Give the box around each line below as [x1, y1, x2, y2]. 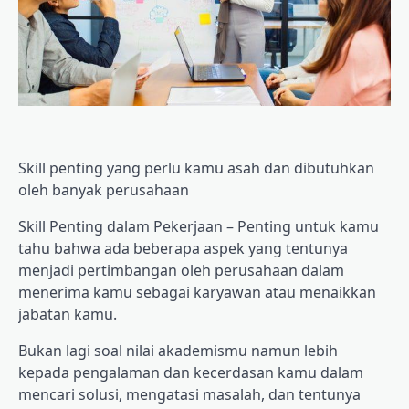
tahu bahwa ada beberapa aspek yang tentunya [18, 237, 348, 258]
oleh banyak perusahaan [18, 179, 189, 200]
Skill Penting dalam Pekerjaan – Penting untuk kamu [18, 215, 379, 236]
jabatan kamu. [18, 303, 117, 324]
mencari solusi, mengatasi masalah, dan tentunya [18, 383, 361, 404]
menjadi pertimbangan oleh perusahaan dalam [18, 259, 344, 280]
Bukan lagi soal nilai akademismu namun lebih [18, 340, 338, 361]
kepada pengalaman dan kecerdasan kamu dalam [18, 362, 363, 383]
